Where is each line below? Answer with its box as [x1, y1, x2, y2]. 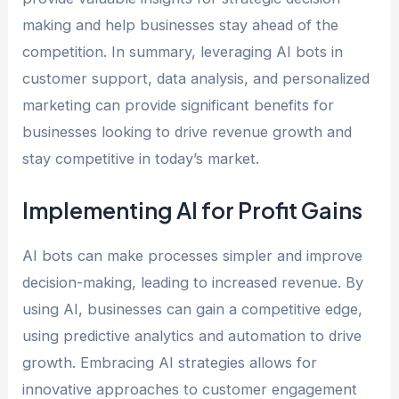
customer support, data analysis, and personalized [22, 69, 370, 88]
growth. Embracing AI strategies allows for [22, 353, 318, 371]
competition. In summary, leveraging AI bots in [22, 43, 344, 61]
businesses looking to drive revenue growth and [22, 123, 353, 142]
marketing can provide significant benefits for [22, 96, 335, 115]
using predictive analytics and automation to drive [22, 326, 362, 345]
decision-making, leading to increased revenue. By [22, 273, 364, 291]
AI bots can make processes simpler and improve [22, 246, 363, 265]
